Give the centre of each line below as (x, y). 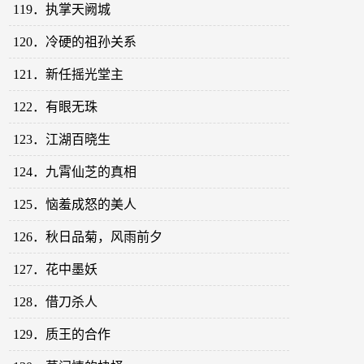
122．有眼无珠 (56, 107)
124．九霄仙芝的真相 (75, 172)
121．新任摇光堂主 (69, 75)
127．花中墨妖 (56, 270)
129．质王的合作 (62, 335)
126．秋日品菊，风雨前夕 (88, 237)
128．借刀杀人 (56, 302)
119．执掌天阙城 (62, 10)
